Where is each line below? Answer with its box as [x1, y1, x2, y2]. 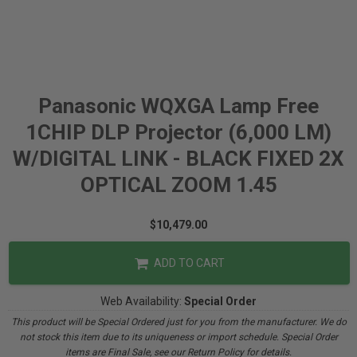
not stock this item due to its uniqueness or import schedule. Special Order [19, 331, 338, 343]
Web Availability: [100, 295, 184, 308]
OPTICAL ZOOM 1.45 [80, 173, 277, 197]
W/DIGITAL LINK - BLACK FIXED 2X [13, 147, 344, 171]
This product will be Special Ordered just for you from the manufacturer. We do [10, 316, 347, 328]
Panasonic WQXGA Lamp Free [38, 94, 319, 118]
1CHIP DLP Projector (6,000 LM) [25, 120, 331, 144]
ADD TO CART [151, 257, 225, 269]
